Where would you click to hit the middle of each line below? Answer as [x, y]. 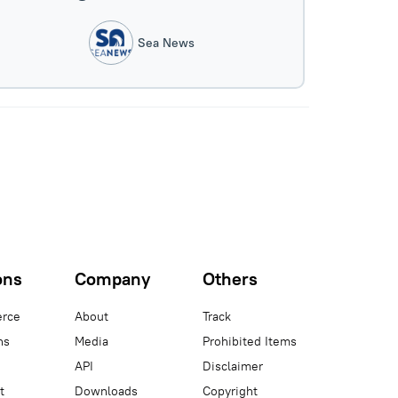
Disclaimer [233, 366]
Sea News [167, 43]
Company [112, 279]
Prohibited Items [250, 341]
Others [230, 279]
